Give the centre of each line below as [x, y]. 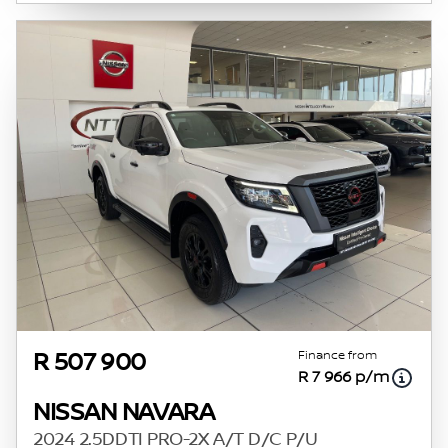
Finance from [337, 355]
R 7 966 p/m [343, 377]
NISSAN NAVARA [124, 413]
